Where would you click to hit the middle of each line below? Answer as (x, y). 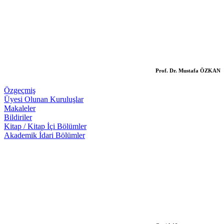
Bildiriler (18, 117)
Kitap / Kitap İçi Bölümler (45, 126)
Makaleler (20, 108)
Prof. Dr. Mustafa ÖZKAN (188, 70)
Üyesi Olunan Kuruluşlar (44, 99)
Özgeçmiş (20, 90)
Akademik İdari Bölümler (44, 135)
